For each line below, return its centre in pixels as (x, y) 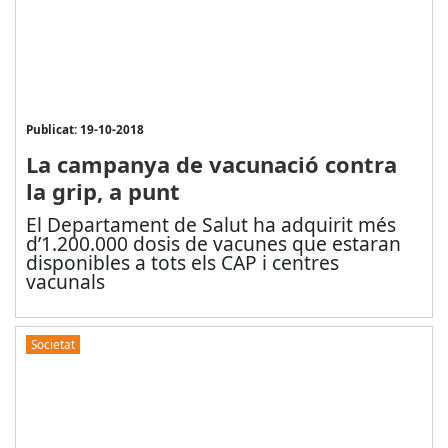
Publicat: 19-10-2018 (84, 129)
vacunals (65, 282)
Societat (52, 344)
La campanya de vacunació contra (211, 164)
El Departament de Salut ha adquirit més (210, 225)
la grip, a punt (102, 191)
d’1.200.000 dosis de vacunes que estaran (213, 244)
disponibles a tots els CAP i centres (182, 263)
